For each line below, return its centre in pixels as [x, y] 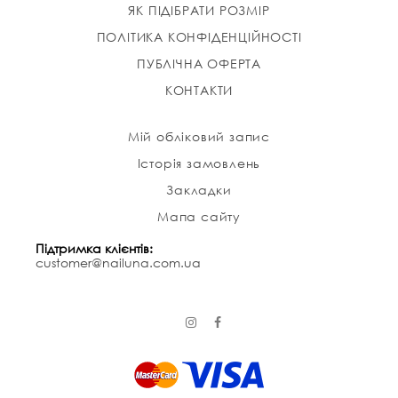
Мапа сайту [199, 217]
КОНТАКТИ [199, 91]
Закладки [199, 190]
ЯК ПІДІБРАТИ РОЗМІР [199, 11]
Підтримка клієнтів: [94, 249]
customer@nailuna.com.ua [118, 263]
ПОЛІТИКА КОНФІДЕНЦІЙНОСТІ [199, 37]
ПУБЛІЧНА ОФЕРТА [199, 64]
